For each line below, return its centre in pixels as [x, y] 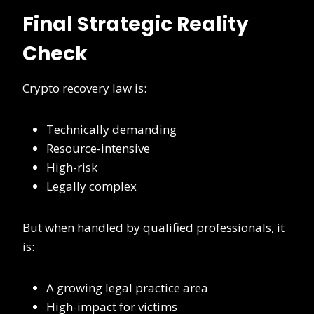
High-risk [72, 168]
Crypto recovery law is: [84, 88]
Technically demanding [111, 130]
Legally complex [91, 186]
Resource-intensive [98, 149]
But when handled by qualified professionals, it [153, 228]
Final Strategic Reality [136, 25]
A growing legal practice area [127, 288]
